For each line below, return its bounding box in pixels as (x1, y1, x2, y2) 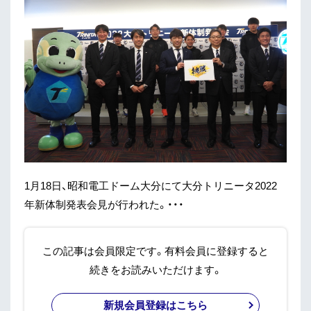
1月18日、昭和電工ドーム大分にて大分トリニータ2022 (24, 177, 277, 193)
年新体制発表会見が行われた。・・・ (24, 196, 184, 212)
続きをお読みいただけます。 (89, 261, 222, 277)
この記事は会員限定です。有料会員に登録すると (42, 242, 269, 258)
